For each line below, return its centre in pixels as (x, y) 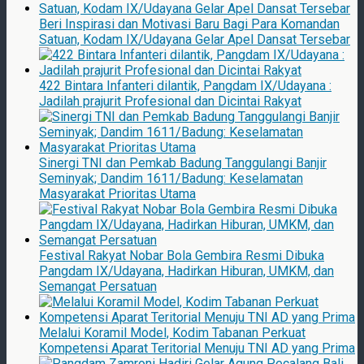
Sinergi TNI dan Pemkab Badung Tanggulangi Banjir (183, 163)
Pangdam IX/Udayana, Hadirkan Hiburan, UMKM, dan (186, 271)
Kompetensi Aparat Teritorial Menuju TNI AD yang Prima (197, 349)
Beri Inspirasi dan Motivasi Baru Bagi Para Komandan (189, 24)
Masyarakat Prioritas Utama (117, 194)
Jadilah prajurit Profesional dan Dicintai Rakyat (170, 102)
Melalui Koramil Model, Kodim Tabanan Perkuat (172, 333)
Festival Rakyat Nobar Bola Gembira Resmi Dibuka (182, 256)
